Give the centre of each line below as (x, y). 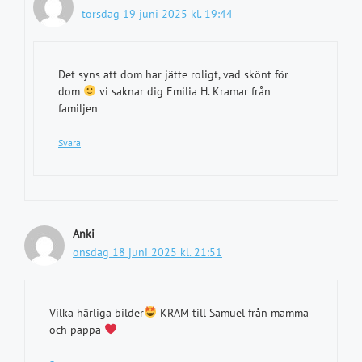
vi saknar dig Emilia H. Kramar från (183, 91)
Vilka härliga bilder (97, 313)
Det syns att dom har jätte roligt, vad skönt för (173, 74)
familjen (78, 108)
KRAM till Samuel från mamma (232, 313)
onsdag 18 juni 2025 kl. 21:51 (147, 252)
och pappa (77, 330)
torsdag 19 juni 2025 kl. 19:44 (157, 14)
